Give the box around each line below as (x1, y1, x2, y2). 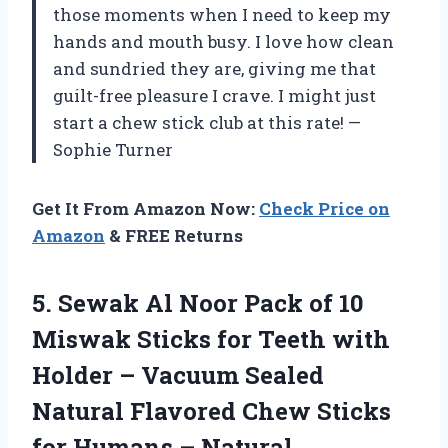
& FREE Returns (105, 223, 243, 247)
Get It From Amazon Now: (32, 196, 259, 220)
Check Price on (259, 196, 390, 220)
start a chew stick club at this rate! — (53, 110, 361, 134)
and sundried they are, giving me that (53, 56, 376, 80)
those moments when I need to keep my (53, 2, 391, 26)
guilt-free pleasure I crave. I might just (53, 83, 376, 107)
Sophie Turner (53, 137, 173, 161)
